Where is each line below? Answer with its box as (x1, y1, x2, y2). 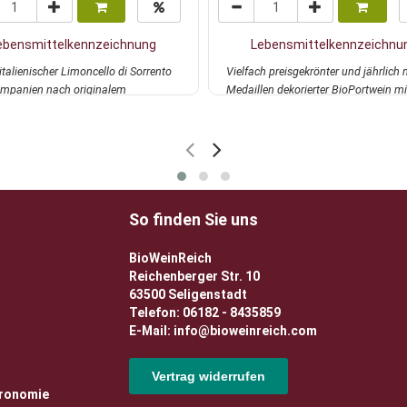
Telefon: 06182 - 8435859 (128, 305, 281, 320)
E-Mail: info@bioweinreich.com (128, 323, 317, 338)
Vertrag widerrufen (151, 369, 265, 383)
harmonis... (226, 101, 284, 114)
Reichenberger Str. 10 (128, 269, 260, 283)
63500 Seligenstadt (128, 287, 247, 302)
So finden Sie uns (128, 210, 258, 229)
